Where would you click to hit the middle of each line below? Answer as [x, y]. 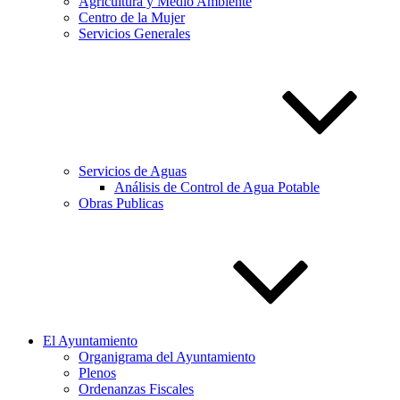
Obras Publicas [121, 203]
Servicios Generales [134, 33]
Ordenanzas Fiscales [136, 389]
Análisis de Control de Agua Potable [217, 187]
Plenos [97, 373]
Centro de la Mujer [132, 17]
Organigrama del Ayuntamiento [167, 357]
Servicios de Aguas [133, 171]
